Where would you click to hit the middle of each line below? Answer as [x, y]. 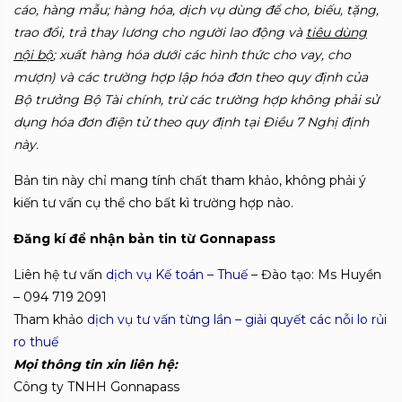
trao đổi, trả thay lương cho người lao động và [160, 32]
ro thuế [36, 342]
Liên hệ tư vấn [60, 275]
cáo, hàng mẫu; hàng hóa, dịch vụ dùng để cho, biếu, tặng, [196, 10]
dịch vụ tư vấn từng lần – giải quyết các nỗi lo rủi [237, 319]
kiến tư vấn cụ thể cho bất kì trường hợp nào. [153, 203]
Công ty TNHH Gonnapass [96, 387]
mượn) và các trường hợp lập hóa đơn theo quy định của [191, 77]
